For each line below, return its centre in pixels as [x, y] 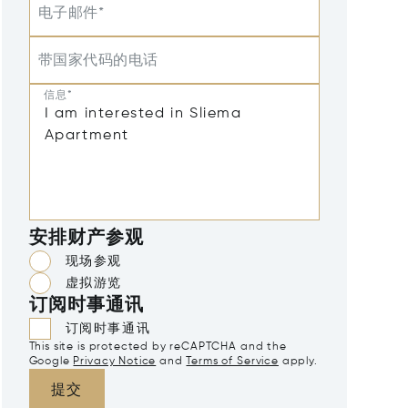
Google [49, 362]
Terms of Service [232, 362]
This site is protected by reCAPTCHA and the [158, 347]
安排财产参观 [87, 239]
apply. [298, 362]
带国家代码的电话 [98, 61]
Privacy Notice [115, 362]
